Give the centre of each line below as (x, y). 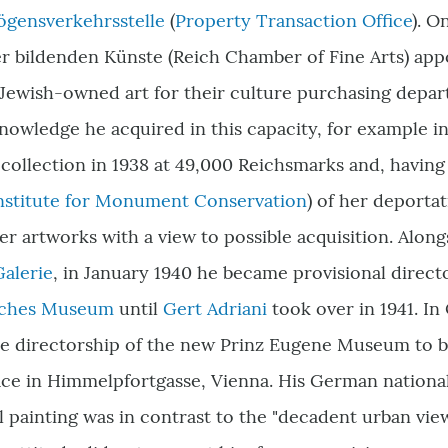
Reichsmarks (293, 164)
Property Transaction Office (293, 20)
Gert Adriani (215, 308)
